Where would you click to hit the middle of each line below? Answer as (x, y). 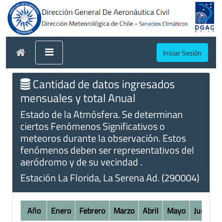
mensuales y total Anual (78, 97)
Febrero (92, 210)
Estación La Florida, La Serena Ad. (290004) (110, 177)
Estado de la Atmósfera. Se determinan (102, 114)
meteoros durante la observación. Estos (103, 138)
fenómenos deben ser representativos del (107, 150)
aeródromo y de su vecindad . (81, 162)
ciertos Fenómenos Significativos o (93, 126)
